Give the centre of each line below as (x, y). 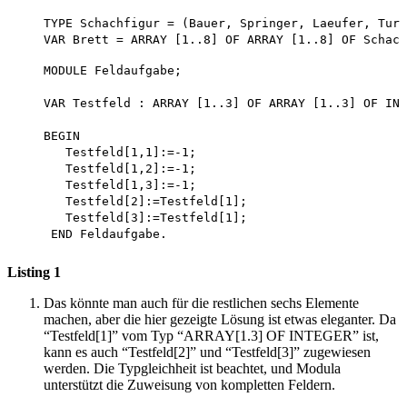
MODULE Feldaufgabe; (98, 71)
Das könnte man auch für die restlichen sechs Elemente (201, 303)
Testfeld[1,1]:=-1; (105, 153)
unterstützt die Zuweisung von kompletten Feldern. (189, 385)
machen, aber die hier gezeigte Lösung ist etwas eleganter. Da (220, 320)
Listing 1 (34, 273)
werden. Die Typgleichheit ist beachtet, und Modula (192, 369)
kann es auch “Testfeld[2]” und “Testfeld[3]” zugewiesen (207, 352)
